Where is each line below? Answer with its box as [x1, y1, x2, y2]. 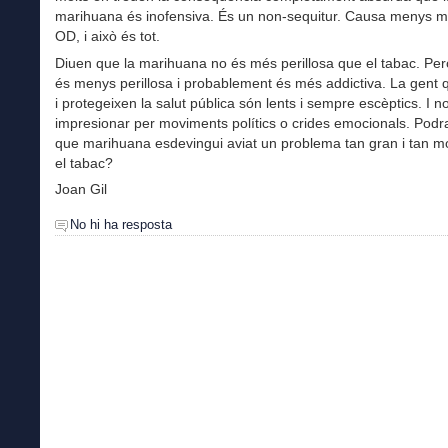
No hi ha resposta [70, 216, 172, 232]
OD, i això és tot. [55, 28, 160, 45]
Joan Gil [55, 180, 107, 197]
